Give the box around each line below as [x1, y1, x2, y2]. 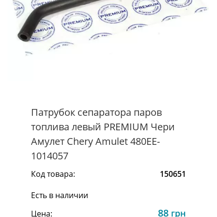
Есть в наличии [31, 189, 88, 201]
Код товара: [31, 168, 75, 179]
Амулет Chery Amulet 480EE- [31, 134, 160, 148]
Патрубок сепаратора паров [31, 105, 162, 119]
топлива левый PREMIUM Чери [31, 120, 175, 133]
